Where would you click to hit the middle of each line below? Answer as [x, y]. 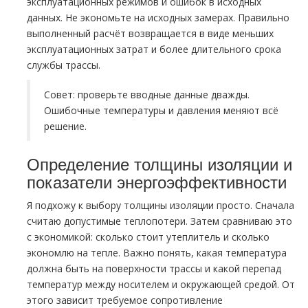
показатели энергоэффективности [157, 181]
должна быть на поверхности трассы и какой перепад [154, 268]
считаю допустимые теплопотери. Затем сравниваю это [159, 221]
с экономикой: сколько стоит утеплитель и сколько [148, 237]
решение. [65, 126]
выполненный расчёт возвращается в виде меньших [150, 33]
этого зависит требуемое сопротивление [125, 300]
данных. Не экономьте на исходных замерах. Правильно [158, 18]
